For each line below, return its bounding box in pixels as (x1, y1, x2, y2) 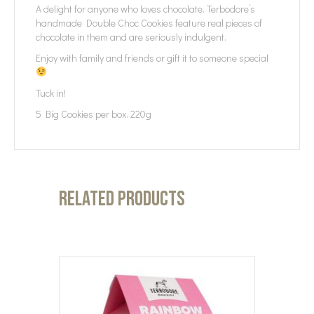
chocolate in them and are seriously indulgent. (36, 29, 226, 43)
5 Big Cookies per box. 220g (36, 107, 151, 121)
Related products (59, 186, 185, 212)
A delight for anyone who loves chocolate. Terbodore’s (36, 1, 255, 15)
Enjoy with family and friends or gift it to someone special (36, 50, 271, 64)
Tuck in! (36, 86, 66, 100)
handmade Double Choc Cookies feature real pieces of (36, 15, 262, 29)
